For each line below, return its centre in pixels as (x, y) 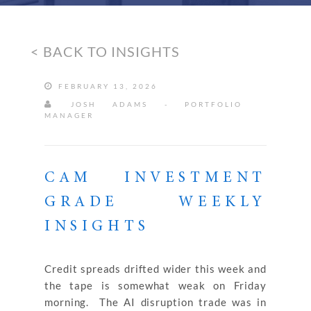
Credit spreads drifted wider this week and (155, 269)
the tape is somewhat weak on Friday (155, 285)
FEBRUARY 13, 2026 (106, 86)
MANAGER (69, 115)
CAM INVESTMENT (155, 178)
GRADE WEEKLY (155, 203)
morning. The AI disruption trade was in (155, 302)
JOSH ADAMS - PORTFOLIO (148, 104)
